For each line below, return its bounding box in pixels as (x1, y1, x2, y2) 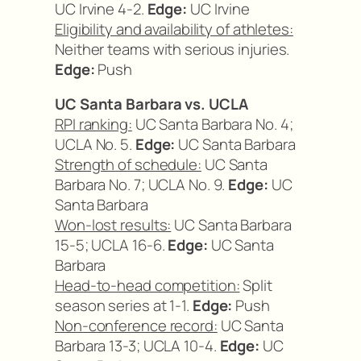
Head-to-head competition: (55, 275, 240, 296)
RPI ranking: (55, 114, 132, 135)
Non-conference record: (55, 315, 218, 336)
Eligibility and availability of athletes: (55, 18, 293, 39)
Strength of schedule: (55, 154, 201, 175)
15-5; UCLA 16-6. (55, 234, 168, 255)
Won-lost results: (55, 214, 172, 235)
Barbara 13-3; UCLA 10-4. (55, 335, 220, 356)
